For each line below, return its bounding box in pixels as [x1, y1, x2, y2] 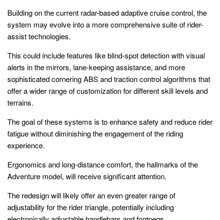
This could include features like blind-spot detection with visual [7, 50, 205, 60]
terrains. [7, 97, 33, 108]
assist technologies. [7, 30, 71, 41]
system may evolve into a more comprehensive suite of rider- [7, 19, 203, 29]
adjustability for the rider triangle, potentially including [7, 201, 174, 212]
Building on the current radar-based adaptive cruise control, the [7, 7, 207, 18]
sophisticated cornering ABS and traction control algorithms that [7, 73, 210, 84]
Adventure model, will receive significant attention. [7, 170, 166, 181]
